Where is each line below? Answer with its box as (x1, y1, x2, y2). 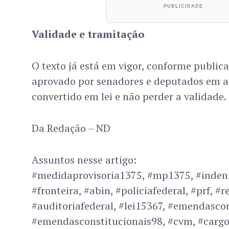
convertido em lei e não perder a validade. (31, 89, 226, 104)
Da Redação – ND (31, 121, 110, 135)
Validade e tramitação (31, 27, 145, 41)
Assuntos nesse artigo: (31, 153, 136, 167)
